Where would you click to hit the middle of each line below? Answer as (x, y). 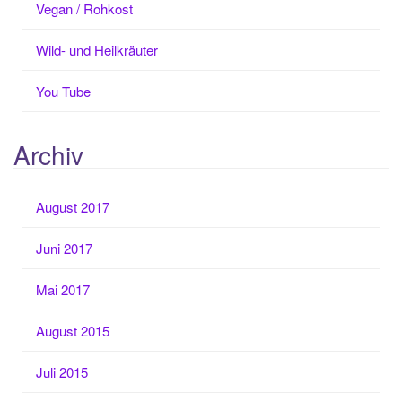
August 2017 (73, 207)
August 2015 (73, 331)
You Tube (63, 91)
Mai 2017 (63, 289)
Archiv (48, 154)
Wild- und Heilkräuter (97, 49)
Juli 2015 (62, 372)
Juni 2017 (64, 248)
